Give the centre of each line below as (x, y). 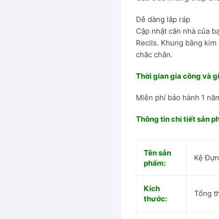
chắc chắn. (154, 55)
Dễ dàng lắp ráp (163, 19)
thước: (155, 199)
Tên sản (157, 153)
